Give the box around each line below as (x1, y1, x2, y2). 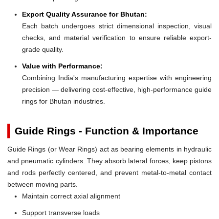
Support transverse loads (22, 208, 100, 217)
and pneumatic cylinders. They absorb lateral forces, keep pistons (7, 156, 212, 165)
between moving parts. (7, 180, 78, 188)
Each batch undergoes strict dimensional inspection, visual (22, 22, 212, 30)
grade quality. (22, 45, 64, 53)
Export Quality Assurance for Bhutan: (22, 10, 147, 18)
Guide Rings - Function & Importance (15, 125, 198, 136)
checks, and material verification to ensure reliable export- (22, 33, 212, 42)
